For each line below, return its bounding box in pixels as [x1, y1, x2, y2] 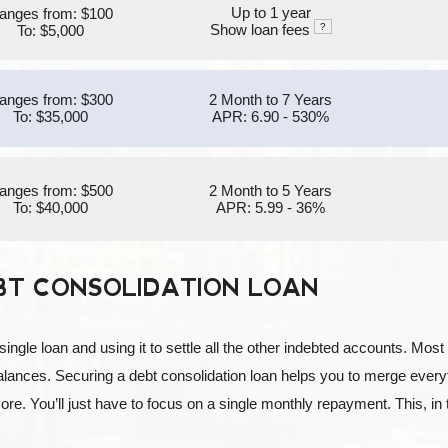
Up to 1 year [230, 4, 311, 21]
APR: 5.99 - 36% [216, 199, 325, 216]
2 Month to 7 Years [209, 91, 332, 108]
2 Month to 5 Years [209, 182, 332, 199]
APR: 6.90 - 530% [212, 108, 329, 125]
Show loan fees [209, 21, 314, 38]
